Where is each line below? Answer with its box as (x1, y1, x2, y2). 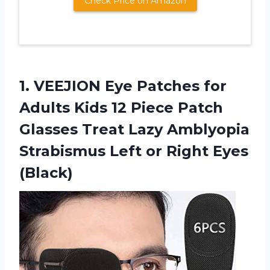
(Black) (19, 164, 73, 182)
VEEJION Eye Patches (34, 77, 199, 95)
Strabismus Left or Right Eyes (19, 142, 248, 160)
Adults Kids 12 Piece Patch (19, 99, 223, 117)
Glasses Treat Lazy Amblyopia (19, 121, 250, 139)
